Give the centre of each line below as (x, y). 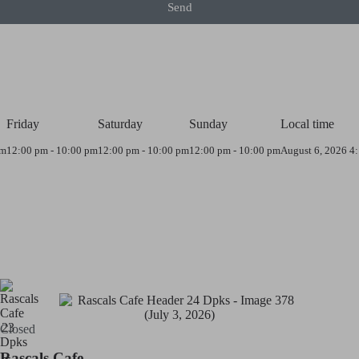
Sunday (208, 123)
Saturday (120, 123)
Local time (307, 123)
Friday (23, 123)
